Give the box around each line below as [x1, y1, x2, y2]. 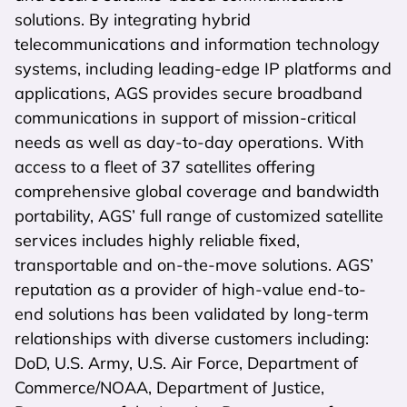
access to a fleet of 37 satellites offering [15, 155, 315, 177]
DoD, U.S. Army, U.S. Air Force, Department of [15, 352, 358, 373]
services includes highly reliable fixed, [15, 229, 300, 251]
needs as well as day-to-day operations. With [15, 131, 364, 153]
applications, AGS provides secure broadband [15, 82, 362, 104]
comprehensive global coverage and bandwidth [15, 180, 380, 202]
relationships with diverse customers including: [15, 327, 369, 349]
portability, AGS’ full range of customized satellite [15, 204, 383, 226]
